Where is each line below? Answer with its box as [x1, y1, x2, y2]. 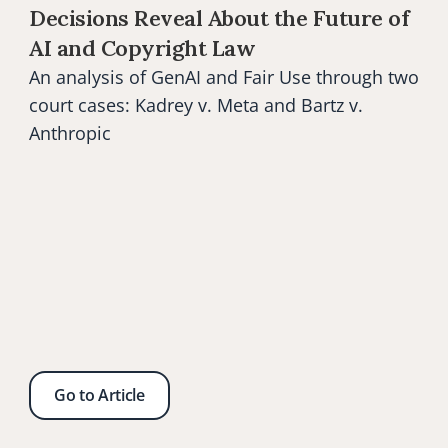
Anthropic [29, 121, 111, 145]
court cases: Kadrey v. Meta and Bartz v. [29, 93, 363, 117]
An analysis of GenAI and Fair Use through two [29, 65, 419, 89]
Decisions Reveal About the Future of [29, 4, 409, 32]
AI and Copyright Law [29, 34, 255, 62]
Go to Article [54, 384, 145, 406]
